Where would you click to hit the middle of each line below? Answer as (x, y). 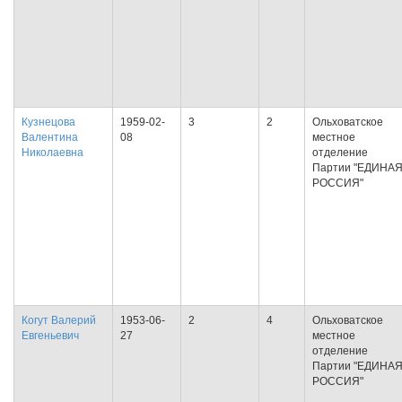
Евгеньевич (50, 336)
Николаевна (52, 153)
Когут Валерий (59, 320)
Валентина (50, 137)
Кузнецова (48, 122)
